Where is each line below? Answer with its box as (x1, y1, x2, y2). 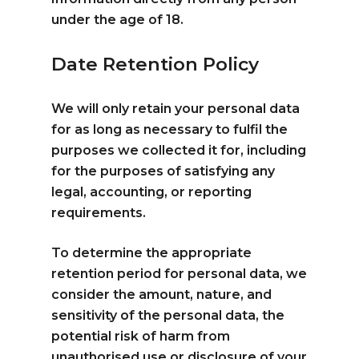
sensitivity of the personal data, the (51, 307, 285, 323)
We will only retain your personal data (51, 100, 301, 116)
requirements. (51, 204, 147, 220)
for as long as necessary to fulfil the (51, 121, 288, 137)
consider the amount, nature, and (51, 286, 272, 302)
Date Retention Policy (51, 53, 260, 75)
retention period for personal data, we (51, 265, 308, 281)
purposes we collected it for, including (51, 142, 307, 158)
